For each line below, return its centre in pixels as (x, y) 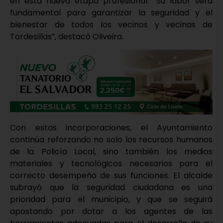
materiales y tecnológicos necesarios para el (111, 163)
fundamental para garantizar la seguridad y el (111, 12)
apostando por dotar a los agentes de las (111, 211)
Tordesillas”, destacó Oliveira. (67, 36)
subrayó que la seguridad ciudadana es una (111, 187)
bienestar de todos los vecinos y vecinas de (111, 24)
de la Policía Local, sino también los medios (111, 151)
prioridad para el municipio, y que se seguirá (111, 199)
